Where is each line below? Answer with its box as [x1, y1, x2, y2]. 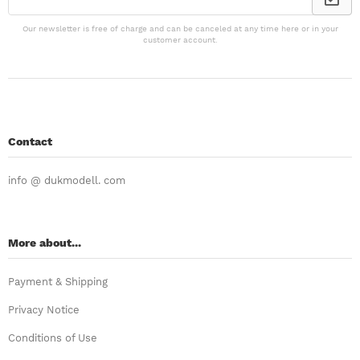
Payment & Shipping [8, 275, 108, 288]
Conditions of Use [8, 331, 97, 344]
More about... [8, 235, 81, 249]
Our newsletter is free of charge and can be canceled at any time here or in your [22, 23, 338, 33]
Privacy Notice [8, 303, 80, 316]
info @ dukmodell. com [8, 174, 125, 186]
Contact [8, 134, 52, 148]
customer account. [142, 35, 218, 44]
